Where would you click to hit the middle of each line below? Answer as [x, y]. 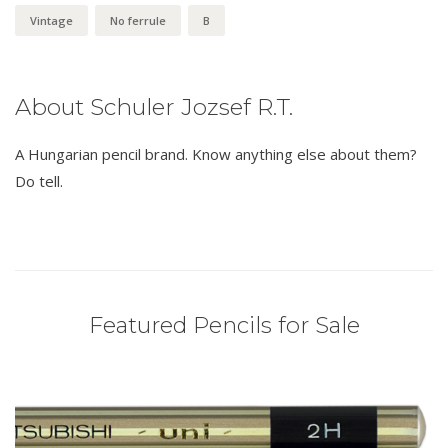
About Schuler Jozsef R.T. [154, 107]
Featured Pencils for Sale [224, 325]
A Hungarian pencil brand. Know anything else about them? [216, 154]
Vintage [51, 21]
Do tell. [39, 181]
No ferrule [138, 21]
